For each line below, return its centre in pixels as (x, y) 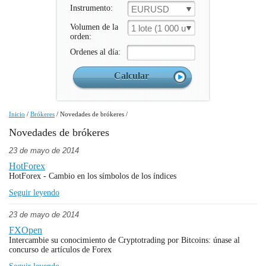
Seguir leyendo (34, 193)
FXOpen (26, 230)
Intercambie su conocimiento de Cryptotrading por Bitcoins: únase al (124, 240)
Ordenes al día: (95, 52)
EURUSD (150, 9)
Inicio (17, 114)
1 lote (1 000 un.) (164, 28)
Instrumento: (91, 8)
